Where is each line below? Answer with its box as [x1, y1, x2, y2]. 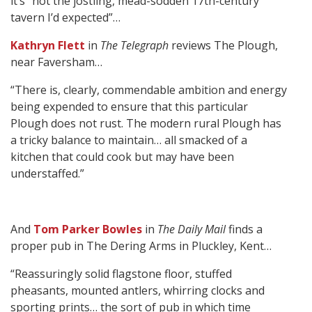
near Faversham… [10, 54, 102, 70]
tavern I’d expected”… [10, 10, 120, 26]
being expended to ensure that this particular [10, 99, 248, 115]
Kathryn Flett [10, 38, 88, 54]
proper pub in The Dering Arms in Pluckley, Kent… [10, 238, 272, 254]
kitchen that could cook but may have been [10, 149, 234, 165]
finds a [226, 221, 263, 237]
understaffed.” [10, 166, 84, 182]
